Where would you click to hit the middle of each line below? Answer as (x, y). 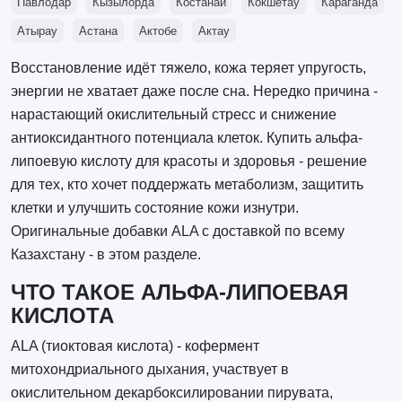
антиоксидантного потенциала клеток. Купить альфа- (186, 138)
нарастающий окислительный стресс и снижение (173, 115)
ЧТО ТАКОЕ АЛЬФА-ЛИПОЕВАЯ (179, 293)
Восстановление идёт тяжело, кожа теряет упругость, (188, 68)
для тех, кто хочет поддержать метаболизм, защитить (187, 185)
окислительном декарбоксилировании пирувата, (171, 392)
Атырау (37, 31)
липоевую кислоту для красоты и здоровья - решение (188, 162)
